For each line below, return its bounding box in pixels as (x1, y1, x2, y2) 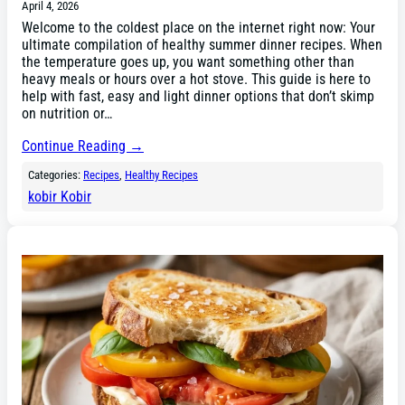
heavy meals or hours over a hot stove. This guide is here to (22, 71, 371, 89)
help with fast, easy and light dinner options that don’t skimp (22, 88, 374, 106)
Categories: (28, 167, 84, 182)
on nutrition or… (22, 105, 112, 123)
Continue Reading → (22, 137, 144, 155)
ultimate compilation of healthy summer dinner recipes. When (22, 36, 382, 54)
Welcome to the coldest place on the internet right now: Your (22, 19, 375, 37)
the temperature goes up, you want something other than (22, 53, 354, 71)
